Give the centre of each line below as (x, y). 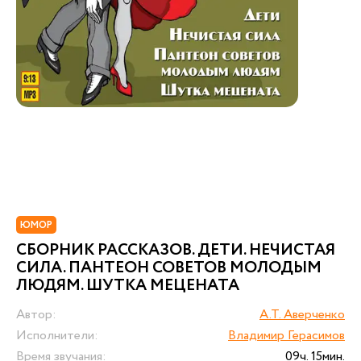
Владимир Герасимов (286, 336)
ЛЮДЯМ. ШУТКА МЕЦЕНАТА (128, 286)
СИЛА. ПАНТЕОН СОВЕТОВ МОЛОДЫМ (169, 268)
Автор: (36, 315)
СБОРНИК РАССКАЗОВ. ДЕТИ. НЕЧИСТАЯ (176, 250)
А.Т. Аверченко (302, 315)
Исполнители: (57, 336)
